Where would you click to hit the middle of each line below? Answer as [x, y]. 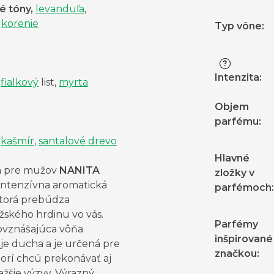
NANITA [78, 171]
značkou [236, 254]
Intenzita [237, 78]
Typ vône [238, 26]
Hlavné [232, 158]
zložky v [235, 173]
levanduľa [60, 9]
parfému [237, 122]
